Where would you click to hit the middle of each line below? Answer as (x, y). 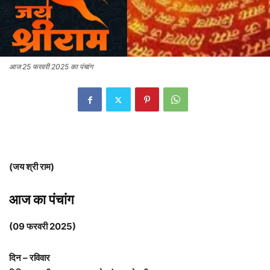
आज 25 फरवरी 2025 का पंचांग (51, 67)
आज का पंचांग (41, 200)
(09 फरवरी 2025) (42, 227)
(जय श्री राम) (32, 167)
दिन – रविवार (30, 258)
